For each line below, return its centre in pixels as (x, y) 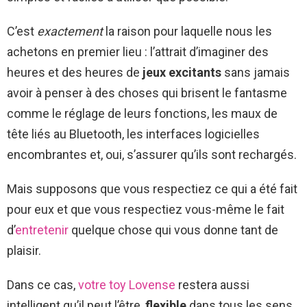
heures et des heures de (75, 73)
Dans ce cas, (42, 285)
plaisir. (24, 251)
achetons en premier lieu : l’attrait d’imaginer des (138, 52)
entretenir (42, 230)
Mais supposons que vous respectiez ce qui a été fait (152, 189)
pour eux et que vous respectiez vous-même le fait (146, 210)
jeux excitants (182, 73)
